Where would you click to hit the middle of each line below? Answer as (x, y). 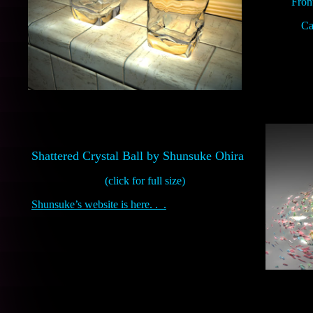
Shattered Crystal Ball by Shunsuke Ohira (138, 156)
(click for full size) (145, 181)
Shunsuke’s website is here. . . (99, 204)
